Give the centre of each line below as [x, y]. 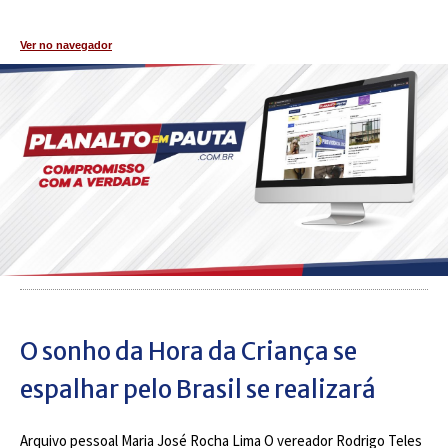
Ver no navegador [66, 45]
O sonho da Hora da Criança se [188, 351]
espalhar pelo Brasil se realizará [198, 389]
